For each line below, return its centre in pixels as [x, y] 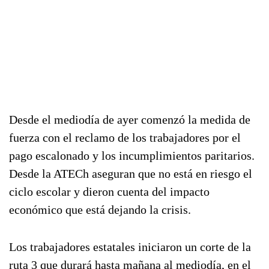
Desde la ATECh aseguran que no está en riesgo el [131, 174]
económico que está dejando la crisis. [100, 210]
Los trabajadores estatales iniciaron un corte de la [130, 247]
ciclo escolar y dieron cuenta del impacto [109, 192]
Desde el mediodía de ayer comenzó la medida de [130, 119]
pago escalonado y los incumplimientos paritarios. [132, 156]
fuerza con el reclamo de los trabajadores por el [125, 138]
